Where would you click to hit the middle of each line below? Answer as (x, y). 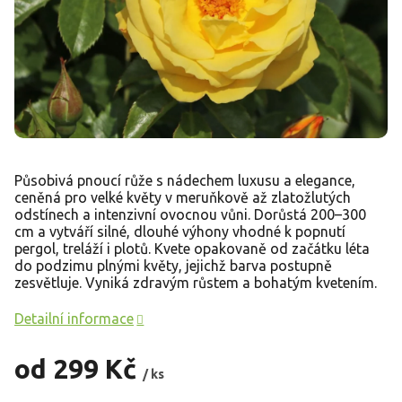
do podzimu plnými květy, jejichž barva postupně (173, 265)
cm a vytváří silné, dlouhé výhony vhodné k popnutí (180, 231)
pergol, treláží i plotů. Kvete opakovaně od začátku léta (192, 248)
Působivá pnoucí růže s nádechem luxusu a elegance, (185, 180)
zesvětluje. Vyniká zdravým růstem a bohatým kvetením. (196, 282)
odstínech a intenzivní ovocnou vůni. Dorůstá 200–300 (190, 214)
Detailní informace (74, 318)
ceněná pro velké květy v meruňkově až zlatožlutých (183, 197)
